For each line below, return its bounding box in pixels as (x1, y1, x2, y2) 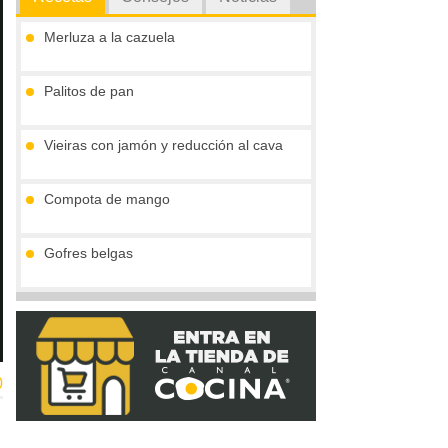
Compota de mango (44, 191, 170, 208)
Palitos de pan (44, 83, 134, 100)
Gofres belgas (44, 245, 133, 262)
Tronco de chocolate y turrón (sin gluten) (44, 299, 301, 316)
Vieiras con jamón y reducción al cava (44, 137, 283, 154)
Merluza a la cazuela (44, 29, 175, 46)
